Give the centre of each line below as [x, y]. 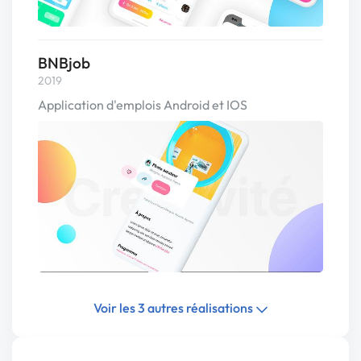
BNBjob [64, 62]
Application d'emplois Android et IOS [143, 104]
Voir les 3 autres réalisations [174, 307]
